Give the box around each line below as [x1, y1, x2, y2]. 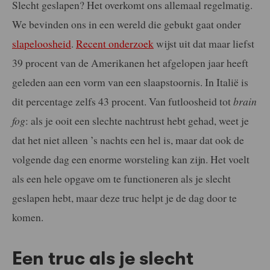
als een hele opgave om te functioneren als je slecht [12, 171, 231, 186]
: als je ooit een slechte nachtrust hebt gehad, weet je [25, 113, 249, 128]
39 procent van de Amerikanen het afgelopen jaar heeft [12, 55, 248, 70]
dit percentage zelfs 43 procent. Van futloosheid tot [12, 93, 233, 108]
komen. [12, 209, 43, 224]
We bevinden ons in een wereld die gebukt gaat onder [12, 16, 241, 31]
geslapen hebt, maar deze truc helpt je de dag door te [12, 190, 237, 205]
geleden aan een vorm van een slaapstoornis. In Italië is [12, 74, 248, 89]
